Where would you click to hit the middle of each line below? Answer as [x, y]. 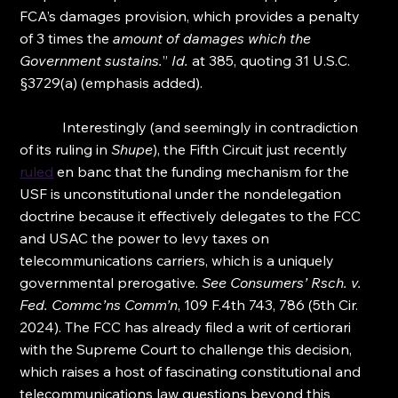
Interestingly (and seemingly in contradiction [191, 127]
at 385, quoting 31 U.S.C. [271, 60]
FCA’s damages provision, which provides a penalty [192, 16]
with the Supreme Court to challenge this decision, [188, 349]
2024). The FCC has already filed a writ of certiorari [187, 327]
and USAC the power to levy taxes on [147, 238]
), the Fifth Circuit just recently [252, 149]
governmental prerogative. [111, 283]
